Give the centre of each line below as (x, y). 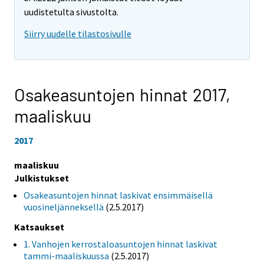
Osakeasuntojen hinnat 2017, (122, 95)
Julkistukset (42, 178)
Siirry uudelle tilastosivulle (78, 34)
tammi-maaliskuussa (66, 255)
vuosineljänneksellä (64, 207)
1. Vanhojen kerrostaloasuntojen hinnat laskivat (121, 244)
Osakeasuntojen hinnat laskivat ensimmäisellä (118, 195)
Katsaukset (39, 227)
